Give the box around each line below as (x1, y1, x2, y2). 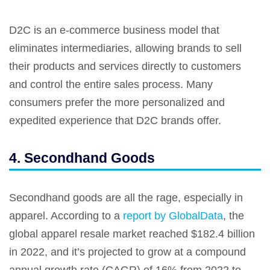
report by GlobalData (123, 210, 223, 222)
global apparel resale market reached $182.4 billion (9, 228, 255, 240)
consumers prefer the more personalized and (9, 96, 225, 109)
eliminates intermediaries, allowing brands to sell (9, 42, 242, 55)
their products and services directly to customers (9, 60, 241, 73)
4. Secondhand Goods (9, 150, 159, 166)
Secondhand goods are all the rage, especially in (9, 192, 243, 204)
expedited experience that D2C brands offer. (9, 115, 224, 127)
